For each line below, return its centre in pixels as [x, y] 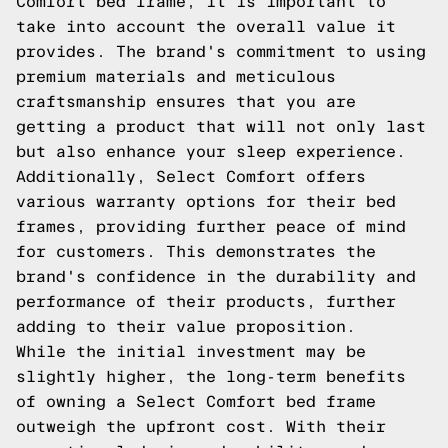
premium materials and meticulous [176, 76]
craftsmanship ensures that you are [186, 101]
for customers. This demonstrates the [196, 251]
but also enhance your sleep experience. [211, 151]
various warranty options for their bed [206, 201]
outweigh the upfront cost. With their [201, 426]
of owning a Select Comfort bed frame [196, 401]
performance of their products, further [206, 301]
